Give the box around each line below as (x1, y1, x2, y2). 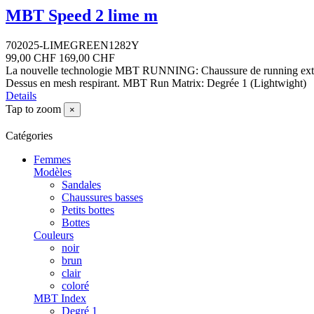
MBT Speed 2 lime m (6, 6, 158, 25)
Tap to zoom (6, 102, 61, 115)
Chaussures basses (62, 191, 143, 203)
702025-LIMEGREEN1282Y (6, 39, 139, 51)
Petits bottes (62, 203, 114, 216)
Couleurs (34, 228, 74, 241)
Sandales (62, 178, 101, 191)
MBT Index (34, 292, 86, 304)
